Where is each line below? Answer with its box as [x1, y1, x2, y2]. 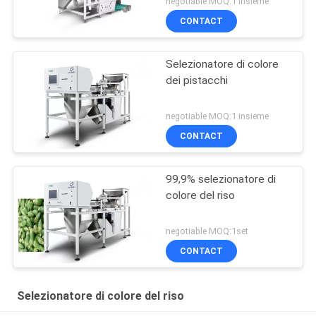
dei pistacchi [166, 74, 229, 87]
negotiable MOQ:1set [166, 225, 249, 236]
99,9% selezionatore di [166, 173, 276, 186]
